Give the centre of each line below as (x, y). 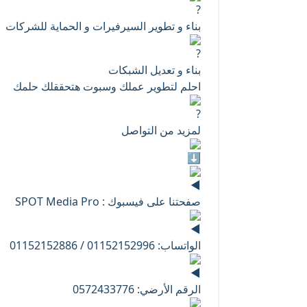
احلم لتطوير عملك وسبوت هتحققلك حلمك (107, 86)
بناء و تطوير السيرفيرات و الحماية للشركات (103, 26)
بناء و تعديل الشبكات (155, 70)
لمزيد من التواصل (161, 130)
